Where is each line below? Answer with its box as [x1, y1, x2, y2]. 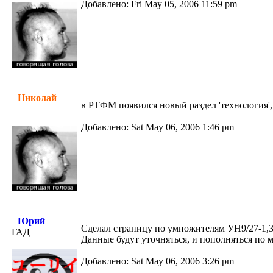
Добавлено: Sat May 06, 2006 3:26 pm [81, 256, 234, 266]
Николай [18, 93, 57, 103]
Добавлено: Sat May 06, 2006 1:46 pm [81, 122, 234, 132]
